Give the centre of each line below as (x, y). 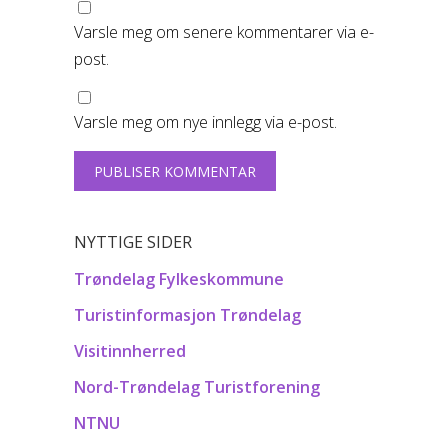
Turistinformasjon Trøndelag (187, 315)
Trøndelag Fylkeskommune (179, 279)
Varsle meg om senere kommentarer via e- (224, 32)
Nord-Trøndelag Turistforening (197, 387)
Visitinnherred (130, 351)
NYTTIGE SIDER (133, 242)
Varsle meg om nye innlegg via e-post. (205, 122)
